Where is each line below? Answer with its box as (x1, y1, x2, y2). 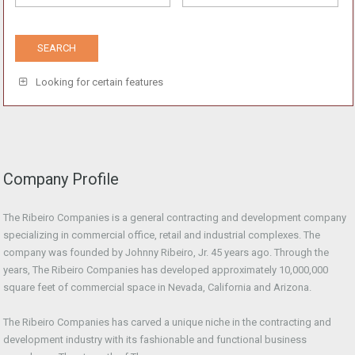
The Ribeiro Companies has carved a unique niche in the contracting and (3, 316, 331, 328)
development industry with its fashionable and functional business (3, 334, 307, 345)
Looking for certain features (33, 76, 163, 88)
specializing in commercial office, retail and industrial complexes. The (3, 229, 320, 241)
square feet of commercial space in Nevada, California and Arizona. (3, 281, 311, 293)
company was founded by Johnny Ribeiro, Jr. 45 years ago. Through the (3, 246, 329, 258)
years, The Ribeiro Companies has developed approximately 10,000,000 (3, 264, 328, 276)
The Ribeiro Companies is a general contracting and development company (3, 212, 346, 223)
